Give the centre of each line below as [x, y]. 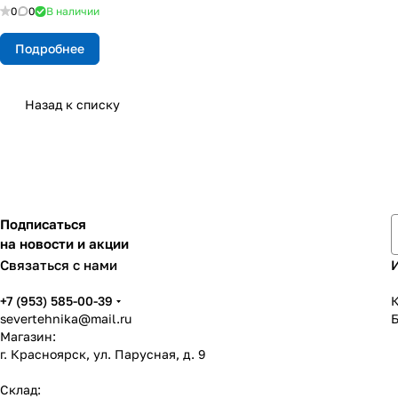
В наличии [73, 12]
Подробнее [50, 49]
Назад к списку [72, 105]
